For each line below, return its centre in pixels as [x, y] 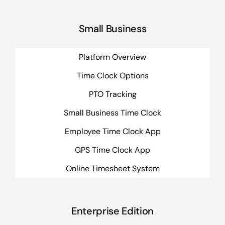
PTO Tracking [113, 94]
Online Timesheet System [113, 168]
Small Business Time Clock [113, 113]
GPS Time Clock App [113, 150]
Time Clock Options [113, 75]
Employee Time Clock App [113, 131]
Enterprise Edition [113, 211]
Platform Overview [113, 57]
